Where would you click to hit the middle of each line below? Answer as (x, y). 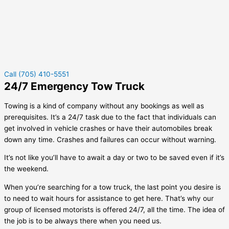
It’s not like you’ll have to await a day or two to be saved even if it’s (114, 158)
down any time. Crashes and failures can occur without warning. (110, 139)
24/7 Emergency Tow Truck (74, 86)
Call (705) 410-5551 (37, 74)
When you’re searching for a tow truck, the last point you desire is (112, 187)
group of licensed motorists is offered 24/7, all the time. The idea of (114, 209)
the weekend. (26, 169)
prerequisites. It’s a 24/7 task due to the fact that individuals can (110, 117)
